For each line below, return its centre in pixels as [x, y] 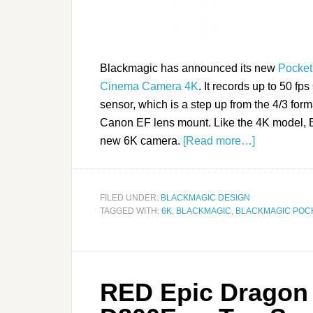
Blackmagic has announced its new [189, 68]
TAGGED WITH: [131, 211]
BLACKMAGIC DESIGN [205, 198]
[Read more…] [219, 141]
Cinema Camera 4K [149, 87]
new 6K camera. [141, 141]
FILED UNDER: [130, 198]
